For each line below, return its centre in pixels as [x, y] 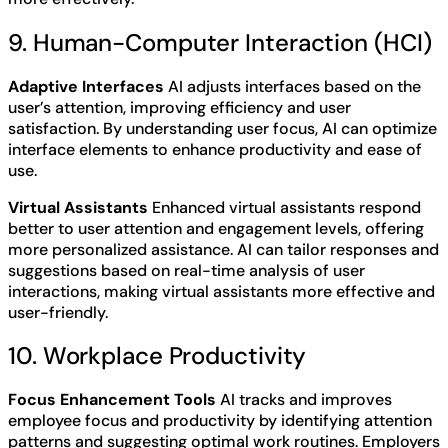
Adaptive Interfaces [86, 86]
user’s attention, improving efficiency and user [179, 107]
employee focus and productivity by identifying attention [220, 421]
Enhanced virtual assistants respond [284, 207]
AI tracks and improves [304, 400]
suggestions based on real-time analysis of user [186, 270]
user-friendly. [58, 312]
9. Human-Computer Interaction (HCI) [220, 42]
